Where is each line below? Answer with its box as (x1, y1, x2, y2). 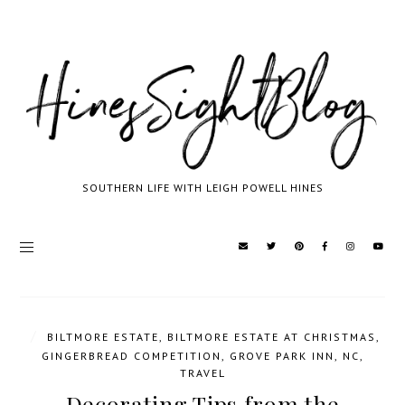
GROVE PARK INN (230, 348, 334, 363)
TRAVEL (179, 365, 226, 380)
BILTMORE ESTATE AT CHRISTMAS (166, 329, 376, 344)
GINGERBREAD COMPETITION (42, 348, 221, 363)
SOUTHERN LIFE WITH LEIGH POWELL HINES (81, 180, 324, 194)
